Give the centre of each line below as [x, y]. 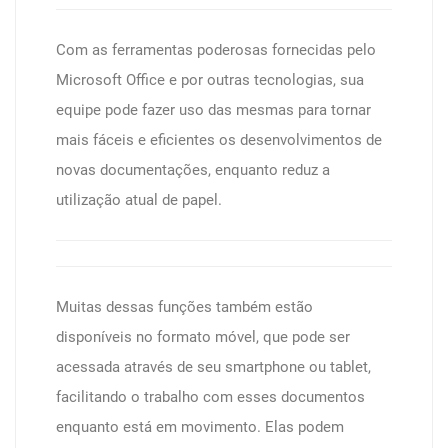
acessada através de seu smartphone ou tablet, [213, 367]
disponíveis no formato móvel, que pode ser [203, 337]
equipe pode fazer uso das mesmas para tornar [213, 110]
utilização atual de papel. [139, 200]
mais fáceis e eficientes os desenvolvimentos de [219, 140]
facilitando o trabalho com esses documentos [210, 397]
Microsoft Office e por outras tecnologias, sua [210, 80]
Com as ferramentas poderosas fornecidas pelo [216, 50]
